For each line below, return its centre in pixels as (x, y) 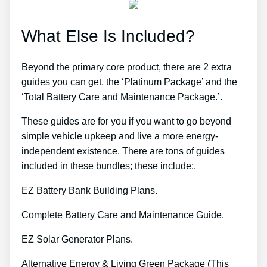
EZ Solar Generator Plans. (77, 240)
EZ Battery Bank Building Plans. (89, 191)
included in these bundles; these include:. (109, 166)
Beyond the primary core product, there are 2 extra (127, 67)
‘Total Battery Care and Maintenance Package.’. (122, 97)
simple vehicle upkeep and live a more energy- (120, 136)
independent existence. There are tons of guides (123, 151)
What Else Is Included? (108, 36)
